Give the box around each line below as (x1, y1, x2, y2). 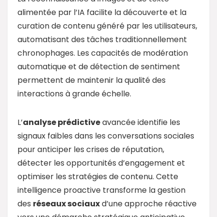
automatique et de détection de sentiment (17, 61, 180, 72)
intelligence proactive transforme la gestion (17, 184, 186, 196)
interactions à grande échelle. (17, 88, 131, 99)
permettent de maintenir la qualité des (17, 74, 166, 86)
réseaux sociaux (33, 198, 100, 209)
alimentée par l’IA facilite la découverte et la (17, 6, 186, 18)
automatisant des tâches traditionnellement (17, 33, 187, 45)
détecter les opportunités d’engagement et (17, 157, 185, 169)
